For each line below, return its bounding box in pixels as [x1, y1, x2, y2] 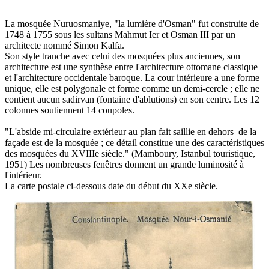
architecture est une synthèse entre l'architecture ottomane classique [5, 61, 258, 72]
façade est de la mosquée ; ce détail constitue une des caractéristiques [5, 137, 264, 148]
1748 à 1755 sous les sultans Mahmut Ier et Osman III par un [5, 29, 235, 40]
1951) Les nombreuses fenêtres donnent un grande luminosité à [5, 159, 244, 169]
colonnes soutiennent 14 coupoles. [5, 104, 134, 115]
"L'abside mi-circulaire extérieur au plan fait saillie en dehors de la [5, 126, 256, 137]
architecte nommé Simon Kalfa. [5, 40, 124, 50]
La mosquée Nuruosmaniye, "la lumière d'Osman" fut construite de [5, 18, 259, 29]
